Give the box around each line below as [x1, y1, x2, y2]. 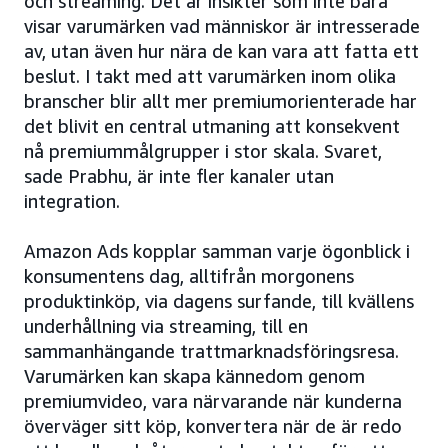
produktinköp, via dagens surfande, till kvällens [24, 289, 414, 312]
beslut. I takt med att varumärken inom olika [24, 64, 396, 87]
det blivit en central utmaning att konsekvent [24, 114, 400, 137]
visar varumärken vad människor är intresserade [24, 14, 420, 37]
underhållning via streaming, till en [24, 314, 308, 337]
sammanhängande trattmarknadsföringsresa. [24, 339, 399, 362]
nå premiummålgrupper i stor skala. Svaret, [24, 139, 382, 162]
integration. [24, 189, 120, 212]
